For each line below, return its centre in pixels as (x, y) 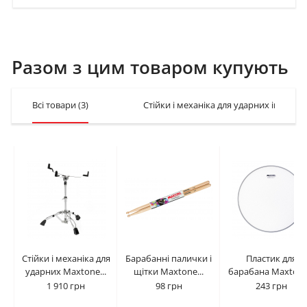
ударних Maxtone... (66, 271)
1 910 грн (66, 285)
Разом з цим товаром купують (150, 67)
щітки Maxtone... (169, 271)
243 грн (271, 285)
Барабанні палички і (169, 258)
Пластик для (271, 258)
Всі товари (55, 105)
